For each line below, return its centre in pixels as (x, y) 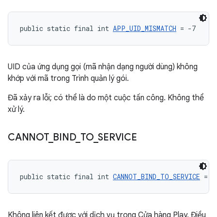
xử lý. (16, 109)
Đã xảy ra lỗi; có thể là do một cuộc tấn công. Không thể (106, 98)
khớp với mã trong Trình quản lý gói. (68, 78)
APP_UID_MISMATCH (145, 28)
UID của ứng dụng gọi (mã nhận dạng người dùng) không (103, 67)
